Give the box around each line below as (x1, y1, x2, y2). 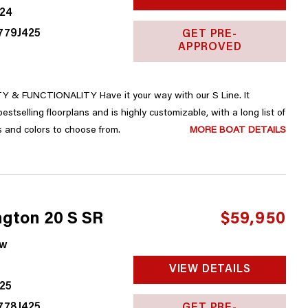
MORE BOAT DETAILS (189, 126, 286, 135)
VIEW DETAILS (168, 264, 251, 275)
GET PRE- (182, 29, 237, 40)
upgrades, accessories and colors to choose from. (98, 126, 120, 135)
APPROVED (177, 42, 242, 53)
